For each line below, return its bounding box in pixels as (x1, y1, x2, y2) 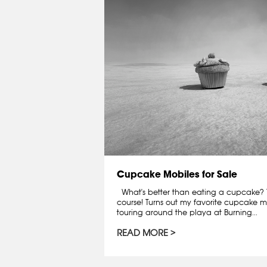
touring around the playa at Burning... (117, 207, 257, 217)
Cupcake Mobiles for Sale (117, 167, 237, 180)
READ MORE (117, 226, 168, 238)
